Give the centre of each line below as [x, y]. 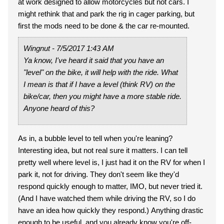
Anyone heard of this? [59, 108]
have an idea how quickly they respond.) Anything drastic [111, 210]
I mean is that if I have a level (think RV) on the [99, 84]
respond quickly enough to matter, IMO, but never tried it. [110, 186]
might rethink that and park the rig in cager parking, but [106, 14]
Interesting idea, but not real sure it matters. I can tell [103, 150]
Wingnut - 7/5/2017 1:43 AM [100, 48]
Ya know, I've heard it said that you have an [94, 60]
